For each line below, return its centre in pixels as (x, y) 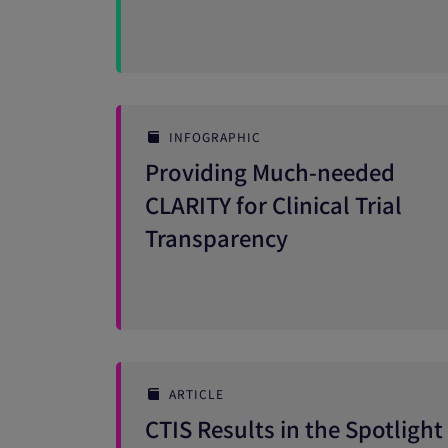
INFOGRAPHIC (215, 136)
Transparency (216, 237)
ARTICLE (196, 393)
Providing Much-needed (270, 171)
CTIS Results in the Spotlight (294, 428)
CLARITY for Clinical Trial (273, 204)
